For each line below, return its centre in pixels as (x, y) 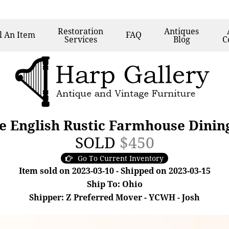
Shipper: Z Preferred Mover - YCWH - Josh (114, 197)
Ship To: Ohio (114, 184)
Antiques (182, 31)
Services (81, 39)
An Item (20, 35)
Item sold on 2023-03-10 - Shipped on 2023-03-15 (114, 171)
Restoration (81, 31)
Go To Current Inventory (121, 158)
